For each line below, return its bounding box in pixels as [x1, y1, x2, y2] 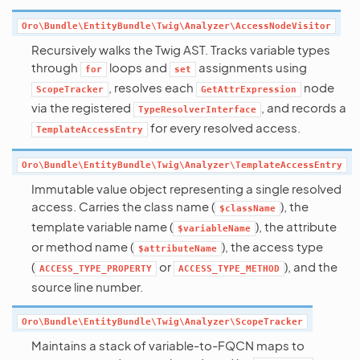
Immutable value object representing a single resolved [31, 181, 342, 196]
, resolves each [108, 80, 196, 95]
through [31, 59, 80, 75]
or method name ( [31, 239, 133, 254]
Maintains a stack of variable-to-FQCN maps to [31, 337, 305, 353]
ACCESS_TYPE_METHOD [178, 264, 280, 274]
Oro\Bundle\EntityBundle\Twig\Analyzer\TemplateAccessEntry [22, 160, 342, 170]
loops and [107, 59, 170, 75]
